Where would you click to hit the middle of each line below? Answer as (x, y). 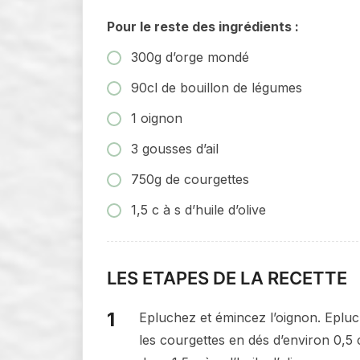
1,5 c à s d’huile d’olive (198, 209)
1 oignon (157, 118)
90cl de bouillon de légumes (217, 87)
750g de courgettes (190, 179)
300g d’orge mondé (190, 57)
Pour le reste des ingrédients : (203, 26)
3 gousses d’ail (175, 148)
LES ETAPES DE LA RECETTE (227, 278)
